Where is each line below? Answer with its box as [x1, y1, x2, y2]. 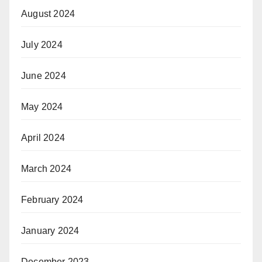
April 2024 [21, 132, 65, 143]
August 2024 [21, 8, 75, 19]
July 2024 [21, 39, 63, 50]
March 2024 [21, 163, 71, 174]
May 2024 [21, 101, 63, 112]
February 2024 [21, 194, 84, 205]
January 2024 [21, 225, 80, 236]
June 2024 [21, 70, 66, 81]
